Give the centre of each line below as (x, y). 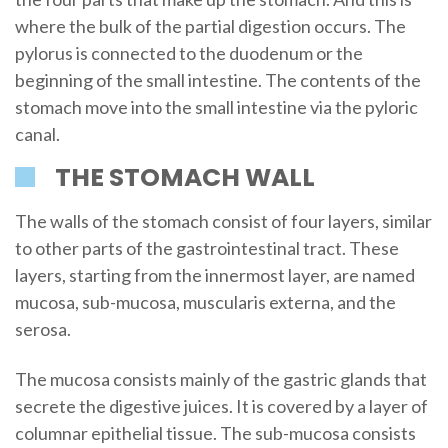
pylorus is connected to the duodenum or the (188, 53)
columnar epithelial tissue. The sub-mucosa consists (215, 432)
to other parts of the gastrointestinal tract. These (206, 248)
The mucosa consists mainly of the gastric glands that (220, 378)
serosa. (42, 329)
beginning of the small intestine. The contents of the (217, 80)
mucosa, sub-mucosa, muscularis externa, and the (205, 302)
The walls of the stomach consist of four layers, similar (223, 221)
